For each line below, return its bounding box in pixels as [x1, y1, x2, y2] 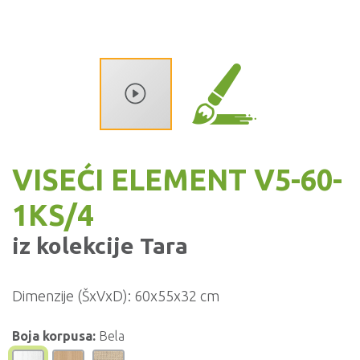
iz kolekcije [12, 233, 134, 258]
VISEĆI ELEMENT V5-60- [12, 163, 342, 196]
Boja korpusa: [12, 329, 96, 343]
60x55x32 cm [134, 288, 219, 304]
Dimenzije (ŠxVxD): [12, 288, 131, 304]
